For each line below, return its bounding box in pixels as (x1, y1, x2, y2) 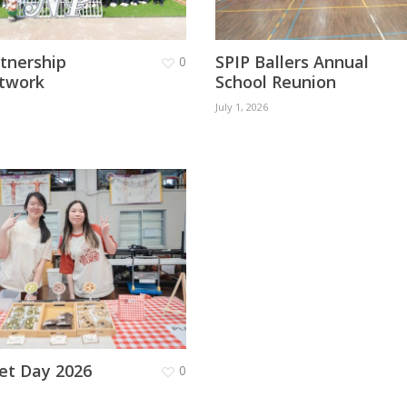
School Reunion (214, 71, 336, 94)
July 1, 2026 (214, 100, 268, 114)
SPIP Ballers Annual (214, 51, 369, 74)
